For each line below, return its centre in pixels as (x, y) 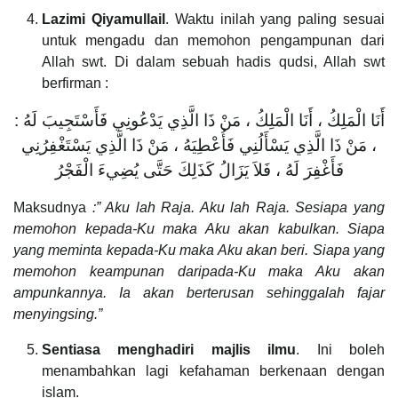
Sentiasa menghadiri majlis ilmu (169, 349)
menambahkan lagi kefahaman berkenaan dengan (213, 370)
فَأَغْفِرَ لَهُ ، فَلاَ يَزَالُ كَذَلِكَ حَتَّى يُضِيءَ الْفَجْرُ (199, 170)
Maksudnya (53, 207)
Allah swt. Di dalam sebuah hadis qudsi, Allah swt (213, 61)
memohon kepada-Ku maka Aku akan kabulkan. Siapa (199, 228)
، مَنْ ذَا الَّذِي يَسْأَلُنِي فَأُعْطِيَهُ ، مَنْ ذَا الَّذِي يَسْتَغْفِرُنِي (199, 145)
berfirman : (75, 83)
